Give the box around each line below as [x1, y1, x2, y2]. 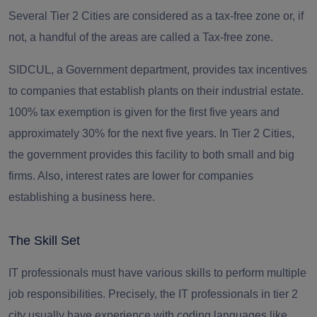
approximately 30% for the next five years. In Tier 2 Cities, [8, 127, 294, 140]
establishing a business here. [8, 191, 155, 204]
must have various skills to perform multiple [88, 267, 306, 279]
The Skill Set [8, 234, 80, 248]
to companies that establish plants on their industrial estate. [8, 85, 304, 98]
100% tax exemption [8, 106, 110, 119]
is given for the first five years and [110, 106, 279, 119]
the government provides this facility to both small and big [8, 149, 294, 161]
